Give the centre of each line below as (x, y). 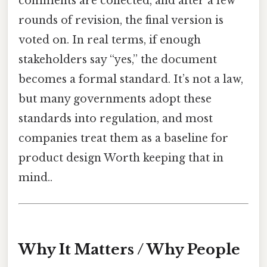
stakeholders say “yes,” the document (118, 60)
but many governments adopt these (115, 99)
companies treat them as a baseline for (123, 139)
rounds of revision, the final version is (121, 21)
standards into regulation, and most (116, 119)
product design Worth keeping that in (121, 158)
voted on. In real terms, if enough (110, 40)
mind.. (35, 178)
